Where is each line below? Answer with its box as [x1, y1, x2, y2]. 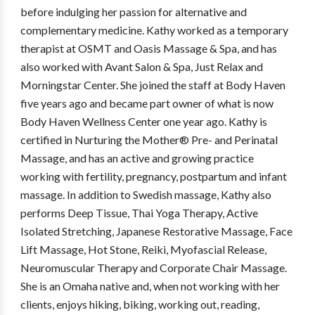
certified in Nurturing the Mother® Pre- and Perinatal [20, 133, 278, 146]
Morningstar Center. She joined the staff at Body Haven [20, 78, 285, 91]
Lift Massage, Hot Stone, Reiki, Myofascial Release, [20, 243, 266, 256]
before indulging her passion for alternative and [20, 5, 247, 18]
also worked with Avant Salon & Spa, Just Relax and [20, 60, 263, 73]
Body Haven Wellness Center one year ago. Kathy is [20, 115, 267, 128]
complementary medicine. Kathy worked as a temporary [20, 23, 288, 37]
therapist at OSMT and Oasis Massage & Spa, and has [20, 41, 277, 55]
